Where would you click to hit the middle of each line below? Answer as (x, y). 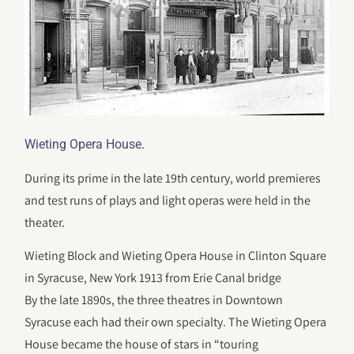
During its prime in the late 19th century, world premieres (173, 178)
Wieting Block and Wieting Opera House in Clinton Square (176, 256)
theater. (45, 222)
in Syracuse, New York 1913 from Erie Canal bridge (153, 278)
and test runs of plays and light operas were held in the (168, 200)
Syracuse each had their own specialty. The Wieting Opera (176, 322)
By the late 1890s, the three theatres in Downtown (154, 300)
